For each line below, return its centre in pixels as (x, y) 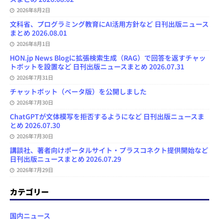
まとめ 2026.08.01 (38, 33)
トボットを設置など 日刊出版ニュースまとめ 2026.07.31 (97, 67)
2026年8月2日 (33, 10)
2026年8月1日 (33, 44)
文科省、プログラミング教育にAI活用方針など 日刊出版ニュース (109, 24)
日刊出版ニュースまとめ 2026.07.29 (66, 159)
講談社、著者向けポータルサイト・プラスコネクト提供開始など (109, 150)
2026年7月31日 (35, 77)
